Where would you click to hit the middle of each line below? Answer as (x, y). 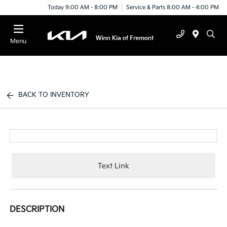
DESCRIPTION (37, 210)
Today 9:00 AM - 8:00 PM (83, 7)
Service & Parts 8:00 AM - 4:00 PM (173, 7)
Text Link (113, 166)
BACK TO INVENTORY (54, 95)
